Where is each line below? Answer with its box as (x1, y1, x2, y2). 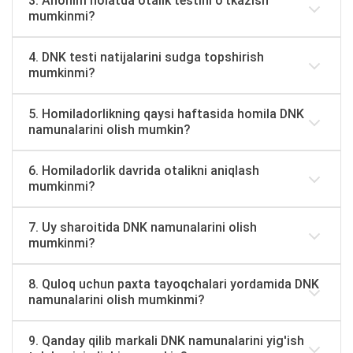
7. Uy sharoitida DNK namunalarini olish (28, 220, 257, 235)
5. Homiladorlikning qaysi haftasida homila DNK (28, 106, 304, 121)
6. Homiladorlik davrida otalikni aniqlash (28, 163, 259, 178)
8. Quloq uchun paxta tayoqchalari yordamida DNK (28, 277, 319, 292)
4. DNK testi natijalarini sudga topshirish (28, 50, 264, 65)
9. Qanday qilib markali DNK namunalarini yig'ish (28, 333, 304, 348)
